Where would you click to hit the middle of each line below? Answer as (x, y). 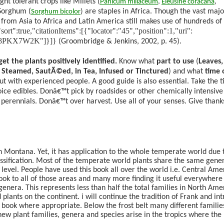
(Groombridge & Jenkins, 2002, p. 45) (119, 41)
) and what (187, 71)
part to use (175, 61)
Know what (137, 61)
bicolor (70, 11)
